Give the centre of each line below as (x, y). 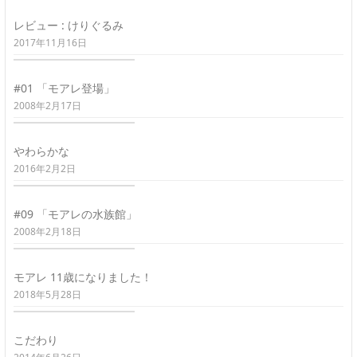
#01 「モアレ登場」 (64, 88)
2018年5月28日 (47, 294)
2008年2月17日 (47, 105)
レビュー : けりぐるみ (69, 25)
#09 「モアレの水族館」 (75, 214)
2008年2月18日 (47, 231)
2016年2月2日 (45, 168)
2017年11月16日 (50, 42)
